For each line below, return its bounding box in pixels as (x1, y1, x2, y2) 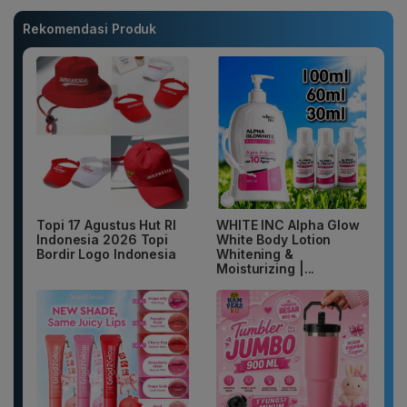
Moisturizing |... (216, 261, 315, 277)
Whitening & (216, 246, 293, 263)
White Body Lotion (216, 232, 332, 248)
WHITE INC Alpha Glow (216, 217, 360, 233)
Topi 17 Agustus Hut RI (36, 217, 176, 233)
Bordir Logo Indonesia (36, 246, 176, 263)
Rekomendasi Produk (23, 21, 157, 37)
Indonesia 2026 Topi (36, 232, 169, 248)
